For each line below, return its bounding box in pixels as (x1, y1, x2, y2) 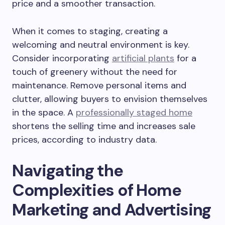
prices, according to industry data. (12, 134, 157, 146)
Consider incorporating (12, 52, 112, 64)
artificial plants (112, 52, 174, 64)
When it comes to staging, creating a (12, 25, 168, 37)
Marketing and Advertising (12, 199, 211, 220)
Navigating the (12, 160, 123, 181)
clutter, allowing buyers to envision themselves (12, 93, 207, 105)
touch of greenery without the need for (12, 66, 177, 78)
